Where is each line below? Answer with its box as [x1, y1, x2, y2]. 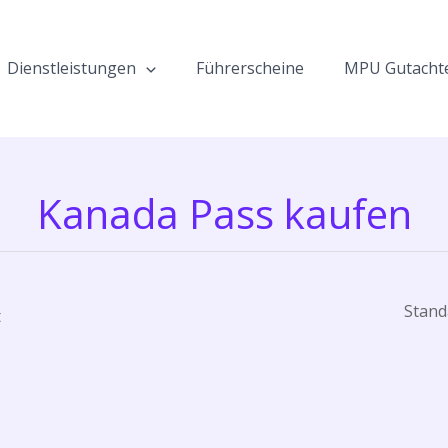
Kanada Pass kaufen [36, 186, 412, 241]
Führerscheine [196, 57, 304, 79]
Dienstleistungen [7, 57, 137, 79]
